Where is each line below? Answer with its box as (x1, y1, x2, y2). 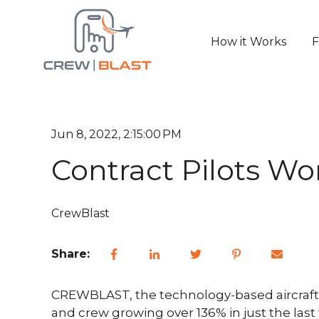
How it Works (210, 34, 286, 48)
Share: (51, 246, 90, 261)
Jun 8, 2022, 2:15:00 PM (51, 127, 182, 141)
